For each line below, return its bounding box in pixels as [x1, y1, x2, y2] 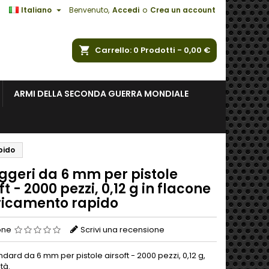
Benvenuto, [69, 5, 109, 15]
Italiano [21, 5, 52, 15]
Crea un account [150, 5, 216, 15]
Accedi [112, 5, 139, 15]
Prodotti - [141, 44, 184, 56]
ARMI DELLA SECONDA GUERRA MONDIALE [14, 88, 189, 100]
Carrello [95, 44, 130, 56]
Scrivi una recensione [80, 224, 165, 235]
